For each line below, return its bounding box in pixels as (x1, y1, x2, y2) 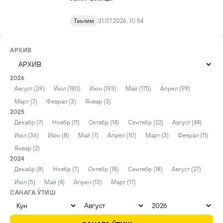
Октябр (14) (89, 119, 119, 126)
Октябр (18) (88, 166, 119, 173)
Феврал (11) (178, 132, 208, 139)
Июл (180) (54, 85, 81, 92)
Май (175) (125, 85, 151, 92)
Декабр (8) (14, 166, 44, 173)
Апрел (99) (160, 85, 190, 92)
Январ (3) (85, 98, 111, 105)
